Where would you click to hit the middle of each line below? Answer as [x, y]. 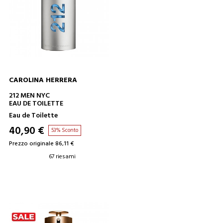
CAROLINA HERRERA [43, 80]
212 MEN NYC [29, 96]
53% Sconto [64, 130]
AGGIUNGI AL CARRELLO [111, 94]
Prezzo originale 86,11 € [41, 144]
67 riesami [62, 157]
